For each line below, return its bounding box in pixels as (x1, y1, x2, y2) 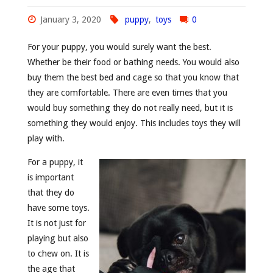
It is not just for (27, 218, 86, 229)
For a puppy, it (27, 157, 83, 168)
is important (27, 172, 74, 183)
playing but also (27, 233, 88, 244)
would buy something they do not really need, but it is (27, 102, 233, 113)
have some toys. (27, 203, 90, 213)
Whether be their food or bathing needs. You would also (27, 57, 239, 67)
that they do (27, 188, 74, 198)
